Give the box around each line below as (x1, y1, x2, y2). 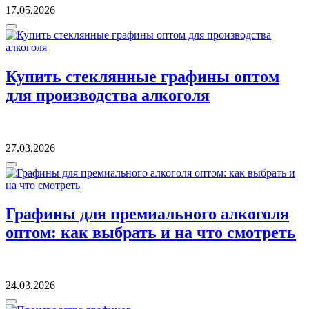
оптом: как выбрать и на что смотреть (6, 223, 296, 242)
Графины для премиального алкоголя (6, 205, 289, 223)
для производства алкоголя (6, 86, 210, 104)
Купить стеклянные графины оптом (6, 67, 279, 86)
